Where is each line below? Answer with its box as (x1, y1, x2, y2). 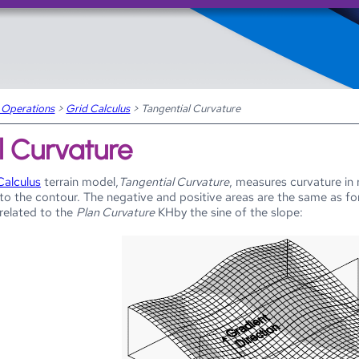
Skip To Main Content (123, 23, 236, 36)
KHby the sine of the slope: (155, 204, 304, 220)
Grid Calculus (66, 100, 131, 115)
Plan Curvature (76, 204, 155, 220)
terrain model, (41, 174, 119, 190)
